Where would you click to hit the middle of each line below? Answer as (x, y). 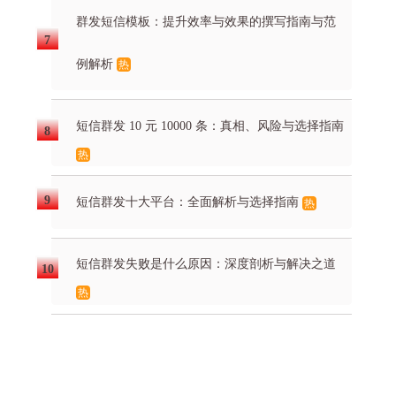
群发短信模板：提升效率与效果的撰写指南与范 (206, 21)
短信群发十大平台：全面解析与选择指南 (189, 202)
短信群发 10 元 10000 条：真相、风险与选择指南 (210, 126)
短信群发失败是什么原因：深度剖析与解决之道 (206, 264)
